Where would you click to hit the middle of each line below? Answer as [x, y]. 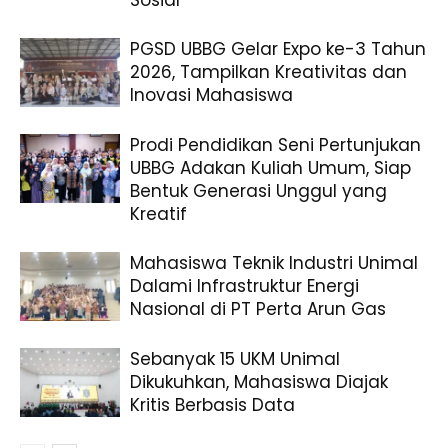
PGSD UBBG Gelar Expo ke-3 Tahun [278, 49]
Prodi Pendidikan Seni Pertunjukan [275, 145]
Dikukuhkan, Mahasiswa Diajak [259, 382]
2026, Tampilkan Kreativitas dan [268, 72]
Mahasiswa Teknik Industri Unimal [274, 263]
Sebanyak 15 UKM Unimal [235, 359]
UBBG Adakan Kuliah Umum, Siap [270, 168]
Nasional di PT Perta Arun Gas [258, 309]
